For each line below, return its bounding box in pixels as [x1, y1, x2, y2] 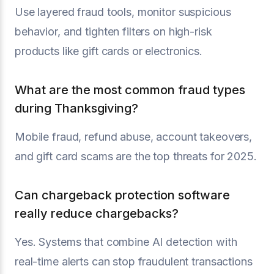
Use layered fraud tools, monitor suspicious [15, 6, 231, 18]
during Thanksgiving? [15, 101, 138, 116]
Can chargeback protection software [15, 188, 230, 202]
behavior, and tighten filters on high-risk [15, 25, 212, 38]
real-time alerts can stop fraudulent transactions [15, 255, 253, 268]
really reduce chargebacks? [15, 206, 179, 221]
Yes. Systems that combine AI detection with [15, 235, 237, 248]
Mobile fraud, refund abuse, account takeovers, [15, 130, 253, 143]
